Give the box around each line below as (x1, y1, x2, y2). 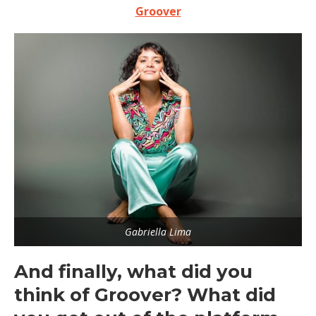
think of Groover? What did (14, 284, 276, 307)
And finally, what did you (14, 260, 253, 284)
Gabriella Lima (125, 225, 191, 239)
